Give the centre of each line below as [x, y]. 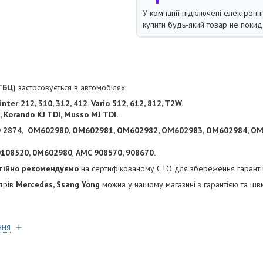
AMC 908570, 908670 [115, 153]
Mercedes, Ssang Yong [58, 185]
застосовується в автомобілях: [71, 88]
